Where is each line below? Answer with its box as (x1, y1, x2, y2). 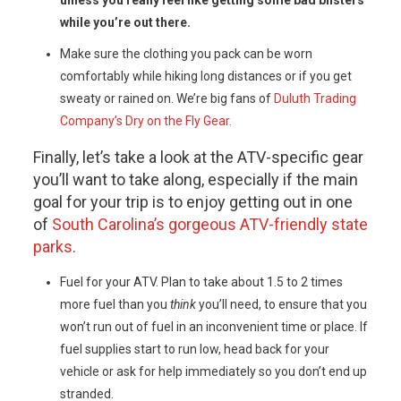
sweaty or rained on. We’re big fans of (59, 91, 274, 107)
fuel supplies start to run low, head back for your (59, 342, 329, 357)
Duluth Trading (273, 91, 356, 107)
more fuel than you (59, 297, 170, 312)
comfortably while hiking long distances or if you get (59, 69, 352, 84)
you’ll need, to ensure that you (195, 297, 367, 312)
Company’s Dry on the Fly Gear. (59, 114, 232, 129)
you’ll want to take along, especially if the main (32, 170, 358, 190)
